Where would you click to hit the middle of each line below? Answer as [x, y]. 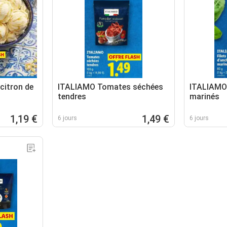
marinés [204, 96]
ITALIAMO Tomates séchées [111, 87]
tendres [72, 96]
